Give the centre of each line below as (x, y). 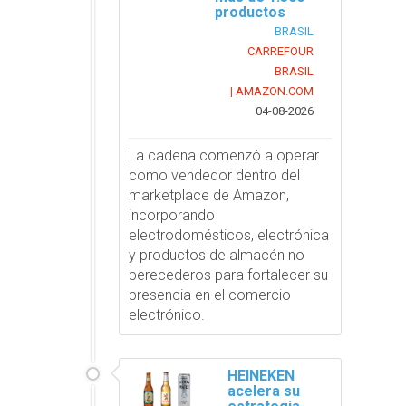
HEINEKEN (261, 375)
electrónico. (167, 314)
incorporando (172, 215)
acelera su (263, 391)
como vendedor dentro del (215, 175)
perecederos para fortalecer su (229, 275)
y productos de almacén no (217, 255)
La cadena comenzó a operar (224, 155)
